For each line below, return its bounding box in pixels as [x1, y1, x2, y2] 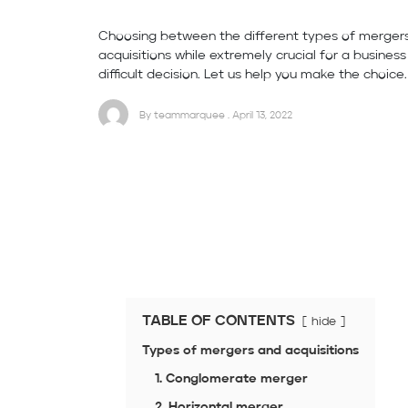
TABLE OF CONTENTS [141, 314, 295, 330]
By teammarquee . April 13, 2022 [139, 109, 292, 121]
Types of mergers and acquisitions [141, 344, 359, 358]
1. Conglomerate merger [154, 372, 308, 386]
